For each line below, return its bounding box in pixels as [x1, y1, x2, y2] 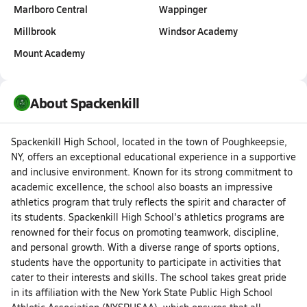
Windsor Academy [159, 24, 238, 38]
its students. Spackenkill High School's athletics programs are [11, 210, 284, 224]
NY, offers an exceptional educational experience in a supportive [11, 150, 296, 164]
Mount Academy [14, 46, 85, 60]
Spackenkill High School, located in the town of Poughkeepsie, [11, 135, 287, 149]
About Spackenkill [30, 93, 140, 113]
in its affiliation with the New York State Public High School [11, 286, 273, 299]
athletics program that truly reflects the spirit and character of [11, 195, 286, 209]
